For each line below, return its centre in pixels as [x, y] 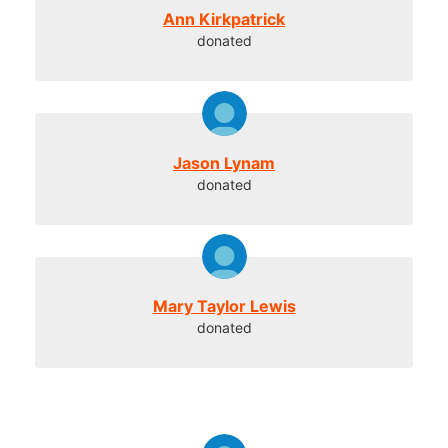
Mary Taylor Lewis [224, 306]
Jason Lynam [224, 162]
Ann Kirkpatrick [224, 19]
